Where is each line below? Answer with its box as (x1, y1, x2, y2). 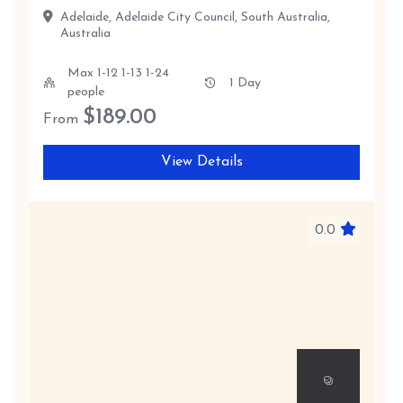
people (67, 85, 104, 99)
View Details (160, 155, 243, 169)
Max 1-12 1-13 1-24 (67, 67, 169, 80)
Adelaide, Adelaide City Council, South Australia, (60, 11, 330, 24)
